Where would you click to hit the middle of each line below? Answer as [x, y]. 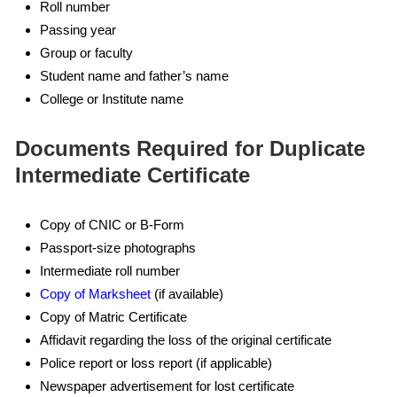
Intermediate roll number [110, 271]
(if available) [187, 294]
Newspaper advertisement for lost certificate [167, 386]
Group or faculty [86, 53]
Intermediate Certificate [132, 175]
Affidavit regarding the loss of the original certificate [186, 340]
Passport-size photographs [118, 248]
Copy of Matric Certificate [113, 317]
